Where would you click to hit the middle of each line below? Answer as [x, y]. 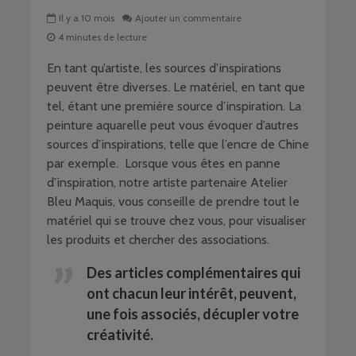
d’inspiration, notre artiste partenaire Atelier [167, 182]
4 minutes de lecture [103, 37]
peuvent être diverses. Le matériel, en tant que [176, 87]
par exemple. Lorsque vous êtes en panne [164, 163]
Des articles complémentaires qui [193, 273]
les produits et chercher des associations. [158, 240]
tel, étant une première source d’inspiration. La [174, 106]
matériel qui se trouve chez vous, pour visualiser [176, 221]
